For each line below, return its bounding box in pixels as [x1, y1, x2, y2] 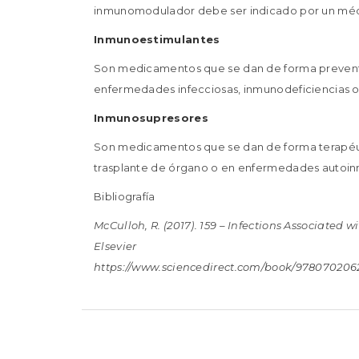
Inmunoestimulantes [94, 33, 220, 46]
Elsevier [94, 240, 137, 252]
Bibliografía [94, 190, 155, 203]
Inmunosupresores [94, 111, 208, 124]
